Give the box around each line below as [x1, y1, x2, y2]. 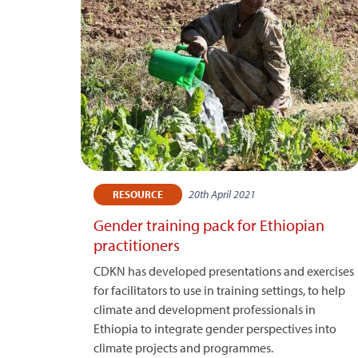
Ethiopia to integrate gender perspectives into [93, 320, 336, 336]
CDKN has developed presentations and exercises [93, 263, 354, 279]
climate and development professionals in [93, 301, 316, 317]
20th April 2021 [189, 187, 256, 201]
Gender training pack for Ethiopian [93, 215, 324, 235]
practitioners [93, 235, 180, 255]
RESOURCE [113, 188, 163, 201]
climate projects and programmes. [93, 340, 273, 356]
